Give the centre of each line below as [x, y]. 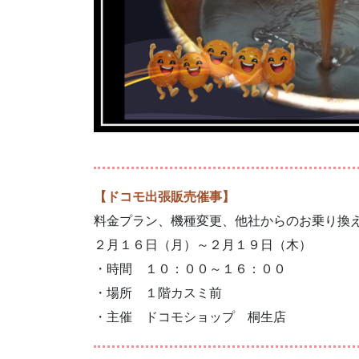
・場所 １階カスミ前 [158, 293]
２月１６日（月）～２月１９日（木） [203, 245]
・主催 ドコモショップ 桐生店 [190, 317]
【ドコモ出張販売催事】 [164, 197]
